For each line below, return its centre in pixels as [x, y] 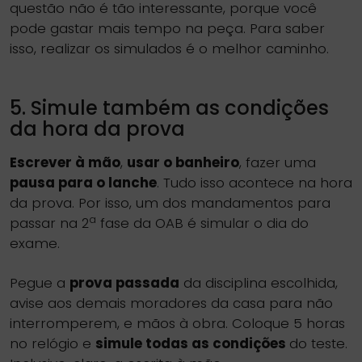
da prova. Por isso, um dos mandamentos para [170, 203]
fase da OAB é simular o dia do [202, 223]
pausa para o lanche [83, 183]
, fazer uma [278, 162]
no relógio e [53, 343]
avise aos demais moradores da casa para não [171, 303]
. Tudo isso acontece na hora [255, 183]
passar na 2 [49, 223]
